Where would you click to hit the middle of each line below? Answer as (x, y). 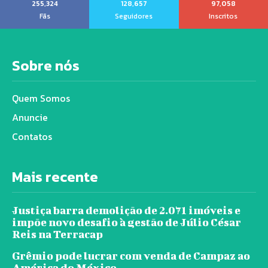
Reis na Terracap (57, 234)
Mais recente (55, 176)
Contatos (32, 136)
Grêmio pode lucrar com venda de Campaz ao (131, 255)
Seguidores (134, 16)
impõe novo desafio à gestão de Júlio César (127, 222)
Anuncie (30, 117)
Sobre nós (46, 65)
